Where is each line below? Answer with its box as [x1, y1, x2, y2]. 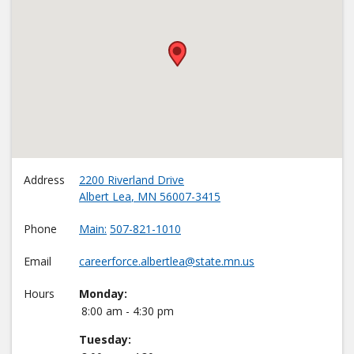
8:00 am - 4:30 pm [81, 303, 174, 319]
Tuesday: [79, 332, 131, 348]
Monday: [79, 286, 127, 302]
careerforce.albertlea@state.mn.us [79, 254, 254, 269]
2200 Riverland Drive [79, 172, 184, 188]
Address [24, 172, 65, 188]
